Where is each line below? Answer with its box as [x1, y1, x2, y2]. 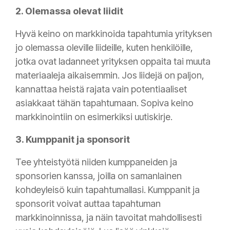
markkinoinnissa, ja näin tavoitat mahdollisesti [15, 212, 202, 223]
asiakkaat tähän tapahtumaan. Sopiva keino [15, 98, 194, 109]
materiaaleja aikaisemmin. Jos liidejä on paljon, [15, 70, 204, 81]
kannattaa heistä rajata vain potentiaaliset [15, 84, 187, 95]
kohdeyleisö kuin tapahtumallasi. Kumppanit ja [15, 184, 200, 196]
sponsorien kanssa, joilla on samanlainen [15, 170, 182, 182]
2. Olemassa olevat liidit [15, 6, 123, 17]
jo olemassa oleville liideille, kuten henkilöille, [15, 42, 193, 53]
